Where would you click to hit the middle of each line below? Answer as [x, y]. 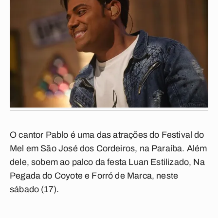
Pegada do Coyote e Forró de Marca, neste [94, 176]
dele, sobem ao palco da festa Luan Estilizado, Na [107, 162]
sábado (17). [35, 189]
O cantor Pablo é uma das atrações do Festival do [107, 135]
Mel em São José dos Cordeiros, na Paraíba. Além [109, 148]
